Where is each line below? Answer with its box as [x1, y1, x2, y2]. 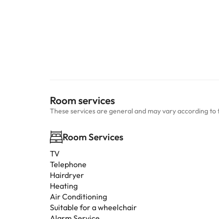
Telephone [50, 159, 87, 169]
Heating [50, 181, 78, 191]
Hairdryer [50, 170, 84, 180]
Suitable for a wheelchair [50, 202, 137, 212]
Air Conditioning [50, 192, 107, 201]
